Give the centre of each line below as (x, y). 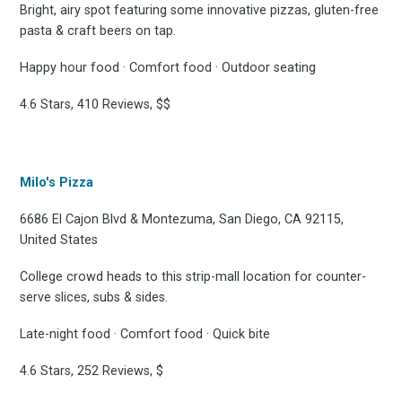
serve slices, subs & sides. (94, 298)
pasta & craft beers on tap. (98, 31)
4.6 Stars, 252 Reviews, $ (92, 371)
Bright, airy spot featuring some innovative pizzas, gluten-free (200, 11)
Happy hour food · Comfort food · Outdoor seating (168, 68)
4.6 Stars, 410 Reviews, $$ (96, 105)
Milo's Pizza (57, 183)
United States (59, 240)
